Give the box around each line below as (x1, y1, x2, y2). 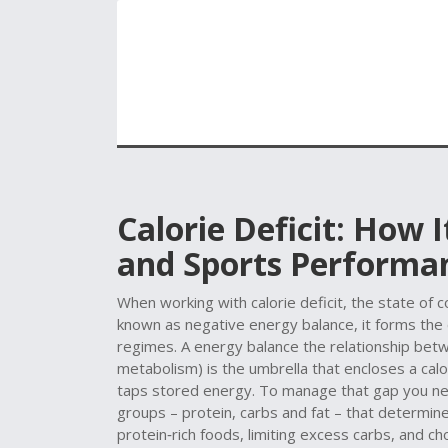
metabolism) (117, 358, 203, 378)
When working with (117, 292, 251, 312)
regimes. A (117, 336, 194, 356)
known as (117, 314, 185, 334)
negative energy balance (185, 314, 354, 334)
